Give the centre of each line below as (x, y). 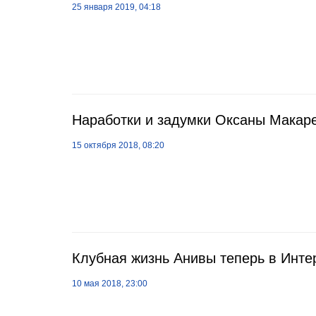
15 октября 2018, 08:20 (118, 145)
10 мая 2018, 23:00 (110, 284)
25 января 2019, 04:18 (116, 7)
